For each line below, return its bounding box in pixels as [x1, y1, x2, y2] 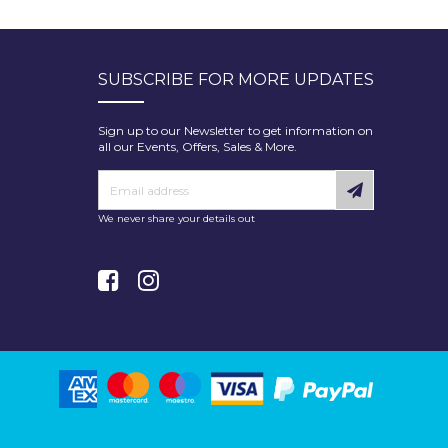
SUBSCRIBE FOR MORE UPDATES [97, 70, 374, 89]
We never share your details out [97, 212, 255, 225]
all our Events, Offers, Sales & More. [97, 139, 297, 154]
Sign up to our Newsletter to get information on [97, 123, 373, 138]
